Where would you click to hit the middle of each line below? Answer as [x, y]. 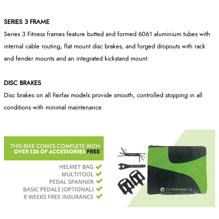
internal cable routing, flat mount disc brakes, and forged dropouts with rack [105, 46]
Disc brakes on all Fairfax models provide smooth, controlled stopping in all [103, 95]
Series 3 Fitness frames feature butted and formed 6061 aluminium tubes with [107, 34]
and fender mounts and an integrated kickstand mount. [77, 59]
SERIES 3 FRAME [27, 22]
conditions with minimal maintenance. [54, 108]
